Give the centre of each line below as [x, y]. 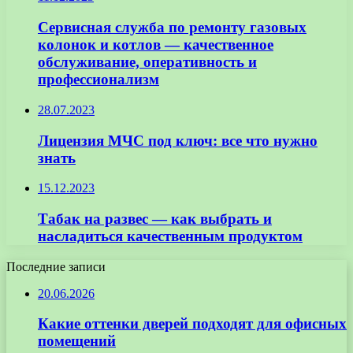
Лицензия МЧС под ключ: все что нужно [178, 140]
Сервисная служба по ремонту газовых [172, 28]
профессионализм [98, 80]
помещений [77, 341]
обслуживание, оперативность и [147, 62]
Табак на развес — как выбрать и [155, 218]
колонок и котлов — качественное [156, 45]
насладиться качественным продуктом [170, 236]
